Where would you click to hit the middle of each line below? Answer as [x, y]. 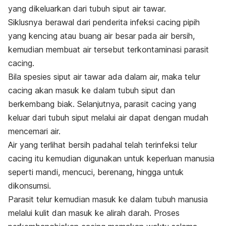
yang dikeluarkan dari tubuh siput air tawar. [87, 9]
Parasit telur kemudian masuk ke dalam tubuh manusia [108, 200]
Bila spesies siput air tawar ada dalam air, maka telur [104, 77]
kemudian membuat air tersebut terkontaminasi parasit [108, 50]
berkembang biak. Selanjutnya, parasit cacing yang [102, 104]
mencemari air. [34, 131]
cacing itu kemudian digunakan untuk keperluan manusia [111, 159]
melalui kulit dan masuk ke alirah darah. [81, 213]
